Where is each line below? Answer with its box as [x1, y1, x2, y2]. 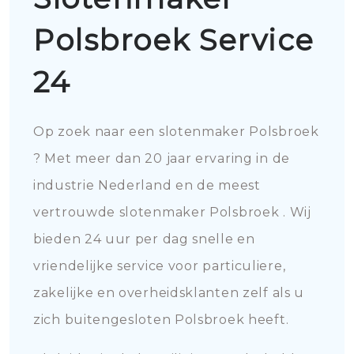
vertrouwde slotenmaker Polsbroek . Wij [33, 205, 311, 220]
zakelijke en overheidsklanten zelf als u [33, 285, 305, 300]
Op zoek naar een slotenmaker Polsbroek [33, 124, 319, 139]
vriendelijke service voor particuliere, [33, 258, 286, 273]
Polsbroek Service [33, 22, 314, 58]
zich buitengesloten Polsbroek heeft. [33, 312, 289, 327]
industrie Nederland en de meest [33, 178, 261, 193]
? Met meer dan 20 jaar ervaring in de [33, 151, 290, 166]
